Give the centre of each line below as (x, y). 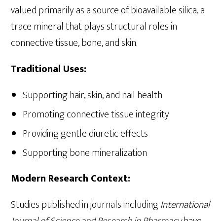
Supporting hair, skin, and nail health (93, 95)
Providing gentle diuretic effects (86, 133)
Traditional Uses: (49, 69)
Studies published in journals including (86, 204)
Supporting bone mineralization (85, 153)
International (185, 204)
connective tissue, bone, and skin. (74, 43)
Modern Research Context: (71, 178)
